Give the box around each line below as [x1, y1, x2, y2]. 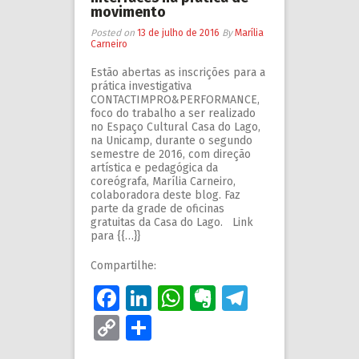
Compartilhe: [91, 259, 156, 273]
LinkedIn [151, 283, 252, 314]
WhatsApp [184, 283, 301, 314]
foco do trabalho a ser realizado [91, 107, 256, 121]
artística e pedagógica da [91, 161, 218, 175]
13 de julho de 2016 [137, 27, 220, 39]
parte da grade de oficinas [91, 202, 224, 216]
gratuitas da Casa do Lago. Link [91, 216, 253, 230]
